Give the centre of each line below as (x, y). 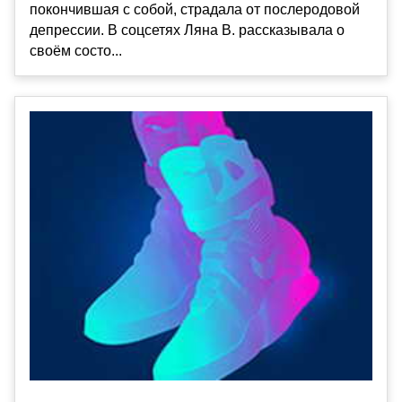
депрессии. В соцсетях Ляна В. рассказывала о (187, 31)
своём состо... (76, 51)
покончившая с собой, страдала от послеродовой (195, 10)
